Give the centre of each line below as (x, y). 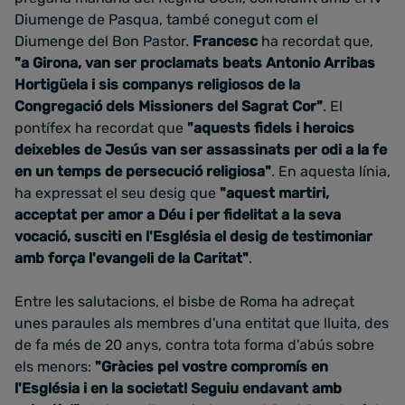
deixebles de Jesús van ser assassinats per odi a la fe (201, 150)
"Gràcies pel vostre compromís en (212, 367)
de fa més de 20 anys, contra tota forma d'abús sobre (194, 345)
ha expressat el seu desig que (117, 193)
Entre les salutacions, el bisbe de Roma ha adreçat (184, 301)
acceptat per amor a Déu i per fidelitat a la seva (178, 215)
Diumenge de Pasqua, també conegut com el (166, 19)
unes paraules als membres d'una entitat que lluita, (188, 323)
